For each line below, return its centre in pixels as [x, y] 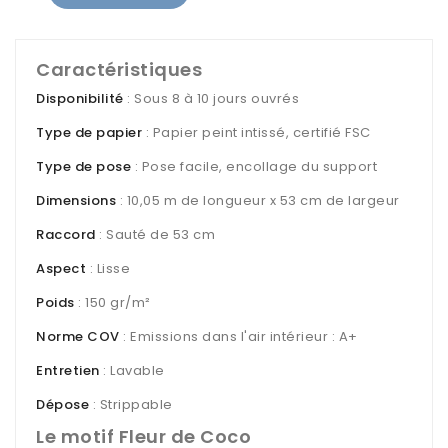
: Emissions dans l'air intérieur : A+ [238, 336]
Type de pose [85, 166]
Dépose [62, 404]
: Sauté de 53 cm [155, 234]
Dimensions [78, 200]
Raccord [66, 234]
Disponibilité [81, 98]
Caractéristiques [119, 69]
